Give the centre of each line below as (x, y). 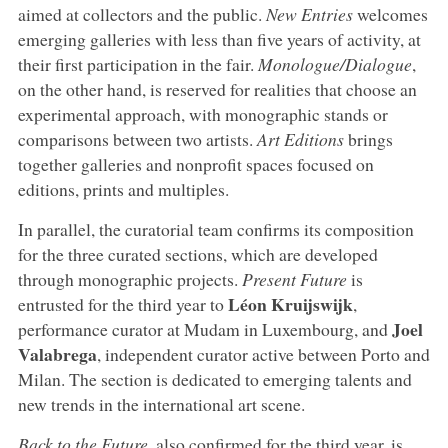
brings (370, 138)
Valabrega (57, 353)
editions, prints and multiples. (123, 188)
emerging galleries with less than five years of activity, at (219, 38)
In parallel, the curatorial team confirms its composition (215, 228)
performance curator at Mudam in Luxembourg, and (204, 328)
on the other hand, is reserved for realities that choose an (217, 88)
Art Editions (302, 138)
